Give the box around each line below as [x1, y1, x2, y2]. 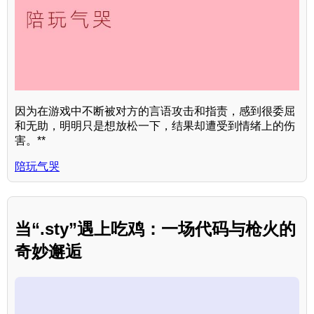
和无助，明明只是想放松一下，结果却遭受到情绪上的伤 [15, 119, 295, 132]
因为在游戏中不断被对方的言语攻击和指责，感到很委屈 [15, 104, 295, 117]
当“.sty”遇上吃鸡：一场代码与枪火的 [15, 219, 296, 238]
